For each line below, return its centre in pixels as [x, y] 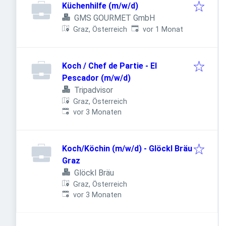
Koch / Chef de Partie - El [109, 66]
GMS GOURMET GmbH [115, 18]
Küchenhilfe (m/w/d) [100, 6]
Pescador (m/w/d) [96, 78]
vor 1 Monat [163, 30]
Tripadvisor [94, 90]
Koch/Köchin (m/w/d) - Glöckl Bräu [127, 149]
